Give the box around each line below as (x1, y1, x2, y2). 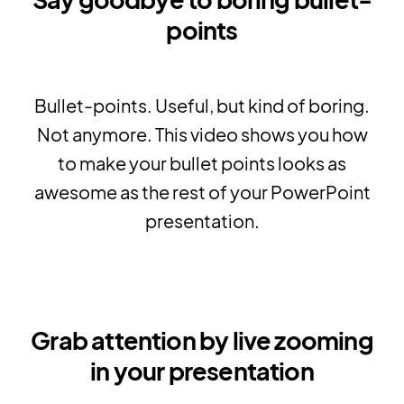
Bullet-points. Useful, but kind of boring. (34, 93, 370, 116)
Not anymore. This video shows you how (36, 122, 368, 145)
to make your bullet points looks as (58, 151, 346, 174)
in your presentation (90, 355, 314, 387)
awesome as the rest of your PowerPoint (33, 179, 371, 203)
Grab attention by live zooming (31, 325, 373, 356)
